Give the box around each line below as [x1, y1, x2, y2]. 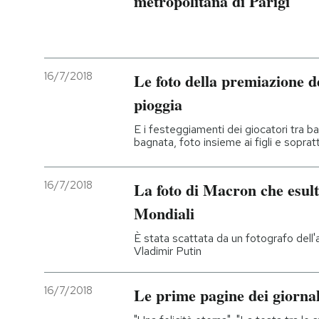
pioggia [134, 92, 182, 116]
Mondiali [134, 201, 194, 225]
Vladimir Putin [134, 243, 202, 258]
